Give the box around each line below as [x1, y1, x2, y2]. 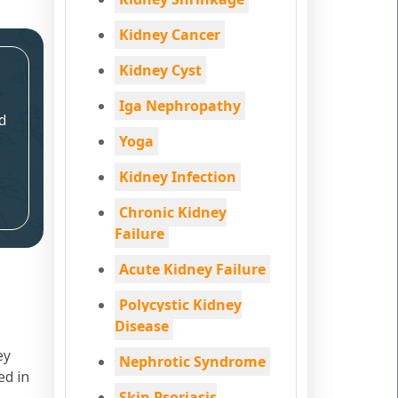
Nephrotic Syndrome [119, 352, 266, 371]
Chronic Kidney [119, 203, 227, 222]
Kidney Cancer [119, 25, 220, 44]
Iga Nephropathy [119, 96, 241, 115]
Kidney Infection [119, 167, 236, 187]
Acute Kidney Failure [119, 259, 266, 279]
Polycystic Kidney [119, 295, 242, 314]
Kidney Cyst [119, 60, 202, 80]
